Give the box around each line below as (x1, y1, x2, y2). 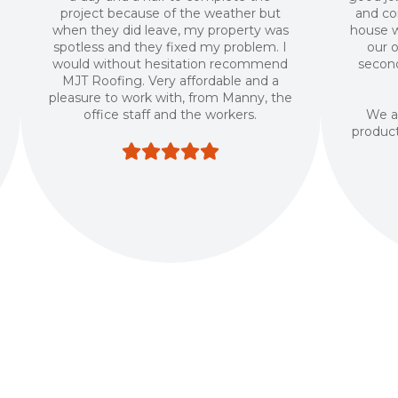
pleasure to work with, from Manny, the (48, 90, 292, 106)
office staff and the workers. (84, 107, 258, 123)
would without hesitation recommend (52, 56, 289, 72)
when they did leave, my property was (52, 22, 289, 38)
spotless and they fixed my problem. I (53, 39, 288, 55)
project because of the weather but (60, 5, 281, 21)
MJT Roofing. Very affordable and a (61, 73, 279, 89)
